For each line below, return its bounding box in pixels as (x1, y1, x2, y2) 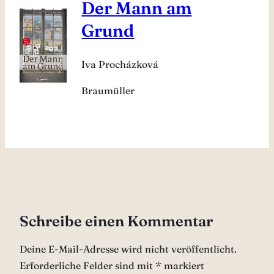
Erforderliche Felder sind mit (20, 259, 155, 272)
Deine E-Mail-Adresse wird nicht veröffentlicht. (20, 243, 237, 256)
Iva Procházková (81, 58, 159, 71)
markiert (161, 259, 204, 272)
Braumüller (81, 84, 135, 97)
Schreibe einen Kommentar (20, 212, 213, 231)
